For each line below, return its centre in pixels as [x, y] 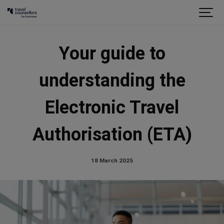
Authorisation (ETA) [112, 134]
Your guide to [112, 53]
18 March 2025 [112, 160]
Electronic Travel [112, 107]
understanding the [112, 80]
